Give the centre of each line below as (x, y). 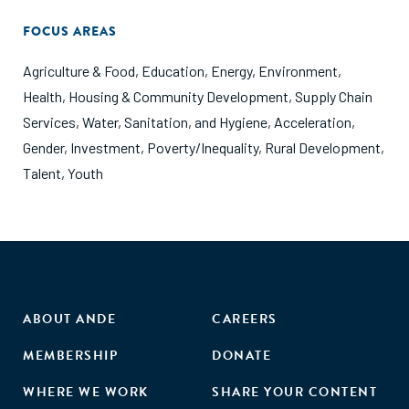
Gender (43, 147)
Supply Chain (334, 96)
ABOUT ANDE (69, 319)
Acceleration (313, 122)
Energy (231, 71)
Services (49, 122)
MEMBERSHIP (70, 356)
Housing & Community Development (178, 96)
